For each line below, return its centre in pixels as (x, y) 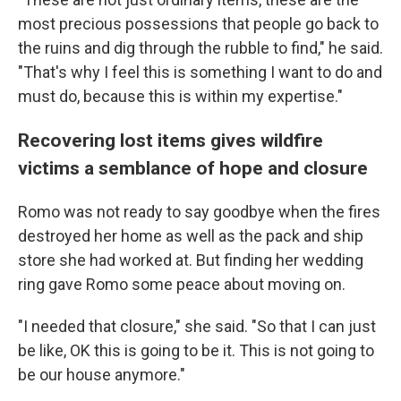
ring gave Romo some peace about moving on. (182, 284)
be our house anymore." (102, 375)
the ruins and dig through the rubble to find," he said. (200, 48)
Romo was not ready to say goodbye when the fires (199, 212)
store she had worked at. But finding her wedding (191, 260)
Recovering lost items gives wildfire (171, 140)
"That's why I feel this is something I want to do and (200, 72)
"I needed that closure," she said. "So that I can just (197, 326)
